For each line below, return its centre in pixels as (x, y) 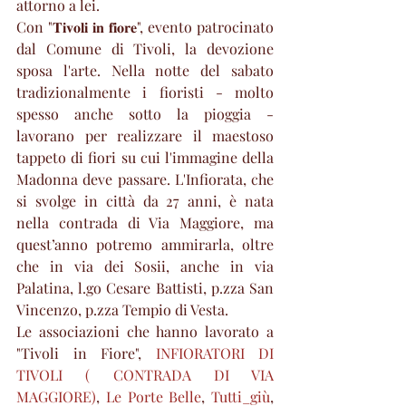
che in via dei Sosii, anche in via (145, 266)
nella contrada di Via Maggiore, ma (145, 222)
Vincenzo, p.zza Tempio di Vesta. (124, 309)
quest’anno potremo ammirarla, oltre (145, 244)
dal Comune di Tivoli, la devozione (145, 48)
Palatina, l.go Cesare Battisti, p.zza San (145, 287)
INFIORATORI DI (214, 353)
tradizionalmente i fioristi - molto (145, 92)
